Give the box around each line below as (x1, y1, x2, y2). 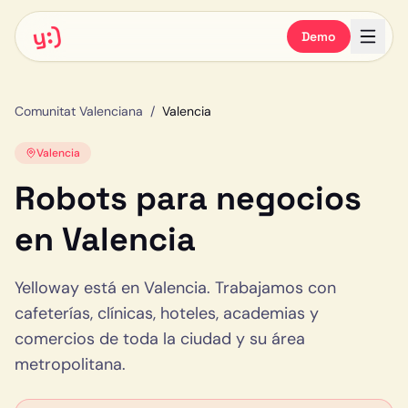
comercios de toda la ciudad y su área (15, 328, 305, 350)
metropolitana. (15, 353, 126, 375)
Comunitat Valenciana (15, 103, 143, 119)
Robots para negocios (15, 178, 362, 219)
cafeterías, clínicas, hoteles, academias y (15, 302, 319, 324)
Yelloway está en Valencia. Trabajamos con (15, 277, 336, 299)
